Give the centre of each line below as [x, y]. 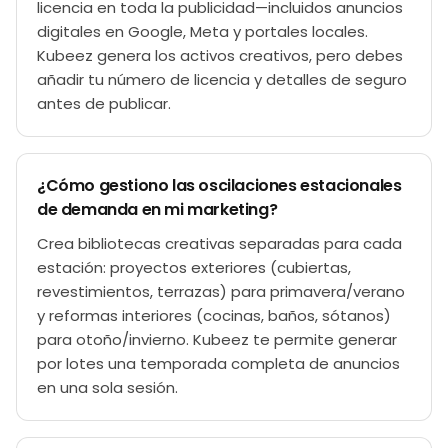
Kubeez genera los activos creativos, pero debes [220, 55]
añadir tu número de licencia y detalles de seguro [222, 79]
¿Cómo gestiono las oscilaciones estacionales [219, 185]
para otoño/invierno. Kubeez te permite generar [217, 339]
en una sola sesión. [107, 387]
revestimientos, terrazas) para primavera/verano [221, 291]
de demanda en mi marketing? [157, 209]
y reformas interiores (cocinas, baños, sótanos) [214, 315]
